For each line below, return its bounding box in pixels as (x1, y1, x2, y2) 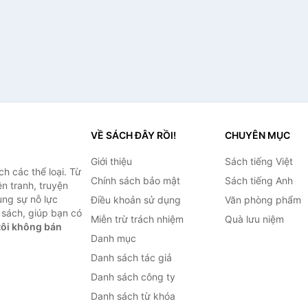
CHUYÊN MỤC (224, 129, 290, 141)
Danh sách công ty (90, 271, 175, 283)
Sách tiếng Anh (224, 175, 293, 186)
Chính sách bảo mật (90, 175, 180, 186)
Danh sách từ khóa (90, 290, 175, 302)
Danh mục (90, 232, 136, 244)
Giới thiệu (90, 155, 132, 167)
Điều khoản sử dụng (90, 194, 181, 206)
